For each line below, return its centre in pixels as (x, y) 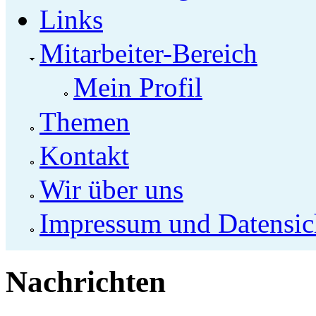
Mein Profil (138, 87)
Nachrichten (86, 282)
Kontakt (84, 155)
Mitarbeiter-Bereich (148, 54)
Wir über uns (111, 189)
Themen (85, 121)
